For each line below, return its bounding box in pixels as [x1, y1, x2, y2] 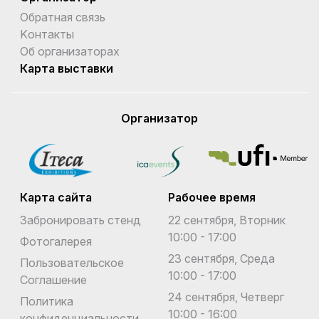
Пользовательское [20, 255, 124, 270]
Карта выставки [20, 61, 113, 75]
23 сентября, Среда [168, 251, 275, 266]
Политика [20, 293, 73, 308]
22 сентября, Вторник [168, 212, 286, 227]
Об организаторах [20, 43, 120, 58]
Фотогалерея [20, 234, 92, 249]
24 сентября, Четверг [168, 289, 284, 304]
